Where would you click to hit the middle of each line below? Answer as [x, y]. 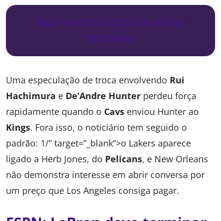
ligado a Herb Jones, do [55, 159]
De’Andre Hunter [103, 96]
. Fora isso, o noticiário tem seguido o [109, 128]
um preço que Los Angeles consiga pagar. [92, 191]
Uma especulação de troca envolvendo [88, 80]
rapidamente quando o [55, 112]
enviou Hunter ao [162, 112]
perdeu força [168, 96]
